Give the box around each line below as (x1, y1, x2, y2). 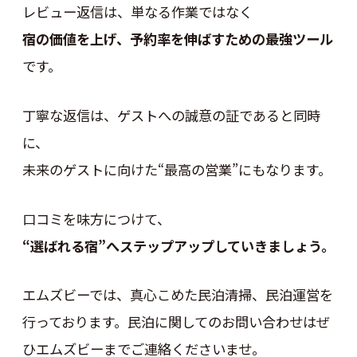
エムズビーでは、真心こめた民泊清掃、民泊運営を (22, 284, 333, 305)
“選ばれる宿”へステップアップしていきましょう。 (22, 235, 335, 256)
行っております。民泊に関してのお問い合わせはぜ (22, 312, 330, 332)
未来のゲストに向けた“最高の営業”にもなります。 (22, 159, 331, 180)
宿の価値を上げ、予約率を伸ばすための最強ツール (22, 29, 333, 49)
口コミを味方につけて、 (22, 208, 171, 229)
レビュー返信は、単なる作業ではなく (22, 2, 253, 22)
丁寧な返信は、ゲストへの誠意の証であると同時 (22, 105, 320, 126)
